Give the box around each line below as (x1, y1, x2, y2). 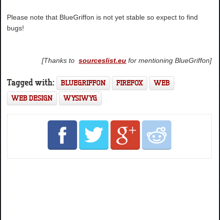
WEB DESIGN (11, 93, 53, 102)
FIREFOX (116, 78, 143, 87)
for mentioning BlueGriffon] (126, 56, 212, 64)
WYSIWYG (63, 93, 98, 102)
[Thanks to (42, 56, 79, 64)
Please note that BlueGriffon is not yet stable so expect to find (7, 13, 198, 21)
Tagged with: (7, 76, 57, 87)
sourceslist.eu (79, 56, 127, 64)
